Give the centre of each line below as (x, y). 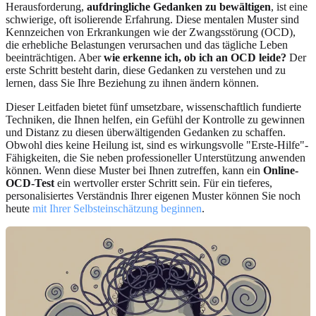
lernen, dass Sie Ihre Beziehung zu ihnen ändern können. (132, 83)
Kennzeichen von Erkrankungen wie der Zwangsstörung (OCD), (151, 32)
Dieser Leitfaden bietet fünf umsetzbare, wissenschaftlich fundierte (153, 107)
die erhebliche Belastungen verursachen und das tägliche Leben (147, 44)
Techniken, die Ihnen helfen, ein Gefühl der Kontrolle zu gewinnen (155, 119)
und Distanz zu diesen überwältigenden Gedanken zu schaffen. (146, 132)
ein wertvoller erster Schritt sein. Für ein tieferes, (163, 183)
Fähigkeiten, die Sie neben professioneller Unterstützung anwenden (156, 157)
